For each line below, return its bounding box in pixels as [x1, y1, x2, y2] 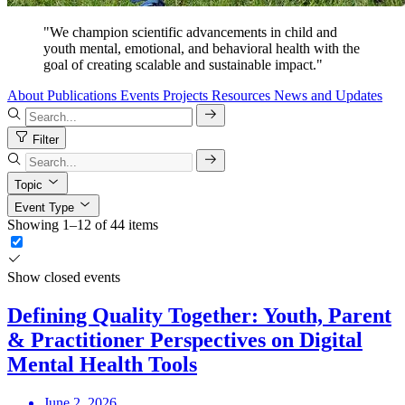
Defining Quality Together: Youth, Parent [7, 303, 391, 327]
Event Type [14, 201, 74, 215]
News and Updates [274, 88, 382, 104]
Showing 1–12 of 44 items [7, 217, 158, 233]
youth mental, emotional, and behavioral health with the [43, 41, 360, 57]
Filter [33, 133, 59, 147]
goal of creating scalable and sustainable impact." [43, 57, 323, 73]
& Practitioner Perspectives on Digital [7, 327, 363, 352]
